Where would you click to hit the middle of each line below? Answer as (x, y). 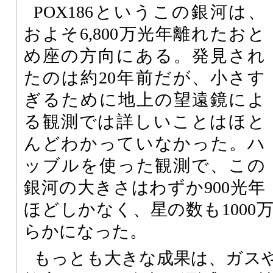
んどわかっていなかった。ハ (144, 143)
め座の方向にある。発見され (144, 55)
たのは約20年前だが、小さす (144, 77)
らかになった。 (85, 231)
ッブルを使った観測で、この (144, 165)
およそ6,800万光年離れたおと (144, 34)
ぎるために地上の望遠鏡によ (144, 99)
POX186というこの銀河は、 (149, 12)
